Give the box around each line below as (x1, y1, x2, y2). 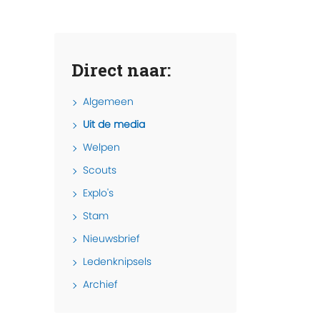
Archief (83, 277, 118, 292)
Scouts (83, 163, 116, 178)
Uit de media (83, 117, 145, 132)
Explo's (83, 186, 114, 201)
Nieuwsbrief (83, 231, 140, 246)
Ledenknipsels (83, 254, 151, 269)
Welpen (83, 140, 120, 155)
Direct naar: (71, 59, 171, 82)
